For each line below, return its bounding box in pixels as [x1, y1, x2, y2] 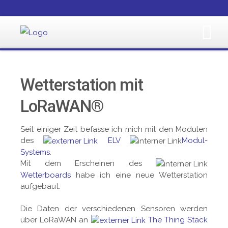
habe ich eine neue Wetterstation [71, 170, 208, 180]
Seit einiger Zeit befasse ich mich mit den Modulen [20, 124, 208, 134]
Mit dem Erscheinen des [20, 159, 156, 168]
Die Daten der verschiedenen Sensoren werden [20, 204, 208, 214]
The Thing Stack [148, 215, 208, 225]
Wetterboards [20, 170, 71, 180]
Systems [20, 148, 50, 157]
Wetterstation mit [20, 74, 143, 95]
